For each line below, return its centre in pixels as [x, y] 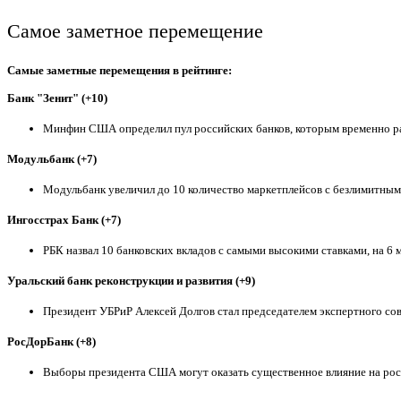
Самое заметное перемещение [135, 30]
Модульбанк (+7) [52, 158]
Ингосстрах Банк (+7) [64, 219]
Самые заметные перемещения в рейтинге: [119, 70]
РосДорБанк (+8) [51, 341]
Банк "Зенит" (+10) [57, 98]
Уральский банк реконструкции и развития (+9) [131, 280]
